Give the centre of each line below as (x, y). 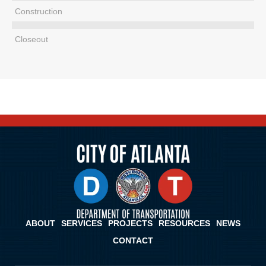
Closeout (31, 39)
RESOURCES (184, 224)
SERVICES (82, 224)
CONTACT (133, 241)
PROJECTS (130, 224)
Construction (39, 11)
